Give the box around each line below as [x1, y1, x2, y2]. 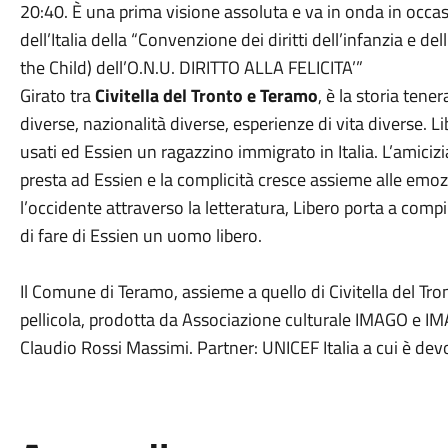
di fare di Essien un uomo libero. [19, 222, 266, 249]
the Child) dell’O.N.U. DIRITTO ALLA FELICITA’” [19, 54, 363, 81]
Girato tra [19, 82, 95, 109]
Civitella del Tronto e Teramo [94, 82, 318, 109]
